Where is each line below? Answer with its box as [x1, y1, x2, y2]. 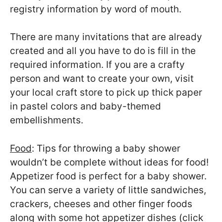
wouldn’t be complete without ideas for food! [10, 156, 209, 168]
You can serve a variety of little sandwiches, [10, 184, 206, 196]
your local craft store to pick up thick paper [10, 87, 202, 99]
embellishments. [10, 114, 83, 126]
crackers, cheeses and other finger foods [10, 198, 192, 210]
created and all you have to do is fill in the [10, 45, 196, 57]
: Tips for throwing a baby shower [32, 142, 180, 154]
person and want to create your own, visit [10, 73, 194, 85]
